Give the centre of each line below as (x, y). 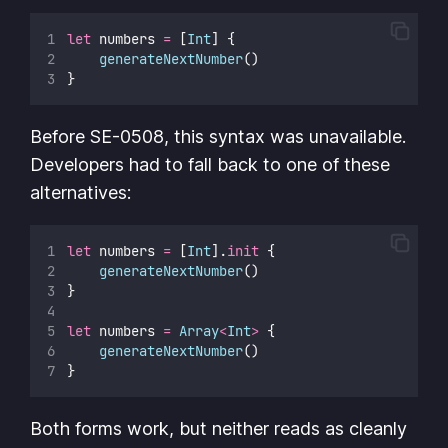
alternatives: (81, 192)
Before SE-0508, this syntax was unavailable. (218, 136)
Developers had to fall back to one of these (210, 164)
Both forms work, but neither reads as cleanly (219, 428)
